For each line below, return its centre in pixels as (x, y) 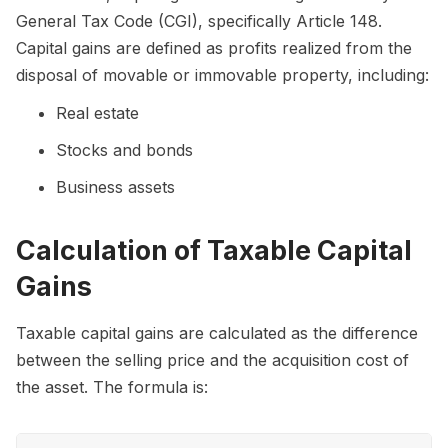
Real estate (97, 112)
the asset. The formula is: (112, 387)
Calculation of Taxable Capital (214, 249)
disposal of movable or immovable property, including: (222, 74)
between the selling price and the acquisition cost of (212, 360)
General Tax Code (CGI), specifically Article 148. (199, 20)
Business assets (115, 186)
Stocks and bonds (124, 149)
